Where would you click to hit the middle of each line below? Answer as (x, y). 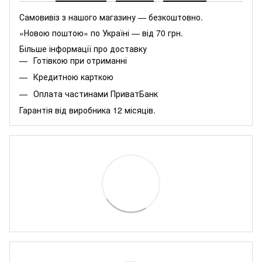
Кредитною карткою (73, 77)
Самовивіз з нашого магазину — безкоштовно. (111, 17)
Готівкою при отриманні (80, 60)
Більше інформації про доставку (83, 48)
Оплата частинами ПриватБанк (96, 93)
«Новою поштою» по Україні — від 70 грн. (101, 32)
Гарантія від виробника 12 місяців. (87, 110)
